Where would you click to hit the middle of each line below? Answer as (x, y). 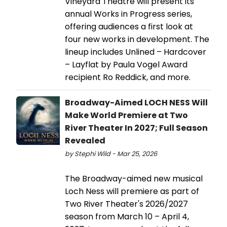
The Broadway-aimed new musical (134, 179)
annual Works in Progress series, (128, 14)
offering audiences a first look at (129, 27)
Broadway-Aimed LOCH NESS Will (136, 103)
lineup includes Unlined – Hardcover (136, 52)
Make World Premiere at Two (126, 116)
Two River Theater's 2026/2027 (126, 204)
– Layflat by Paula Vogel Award (126, 65)
